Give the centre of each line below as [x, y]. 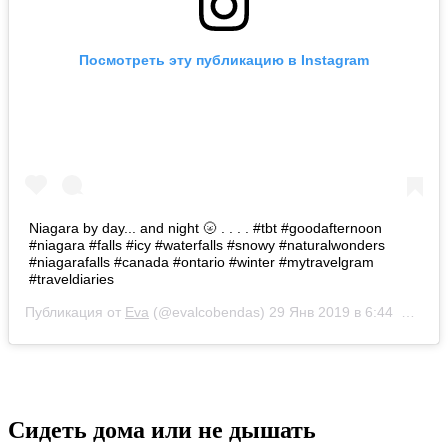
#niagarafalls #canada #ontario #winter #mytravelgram [201, 261]
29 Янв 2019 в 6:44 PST [335, 311]
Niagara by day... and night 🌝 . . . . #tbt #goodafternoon [205, 227]
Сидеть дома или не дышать [162, 429]
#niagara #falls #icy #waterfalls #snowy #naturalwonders [207, 244]
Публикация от [75, 311]
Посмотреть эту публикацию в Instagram [224, 59]
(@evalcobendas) [209, 311]
